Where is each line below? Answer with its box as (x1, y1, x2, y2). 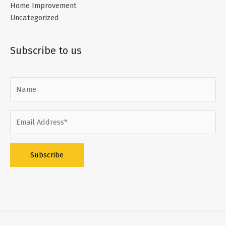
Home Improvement (10, 1, 77, 11)
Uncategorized (10, 13, 59, 23)
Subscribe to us (10, 44, 82, 57)
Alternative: (10, 177, 49, 187)
